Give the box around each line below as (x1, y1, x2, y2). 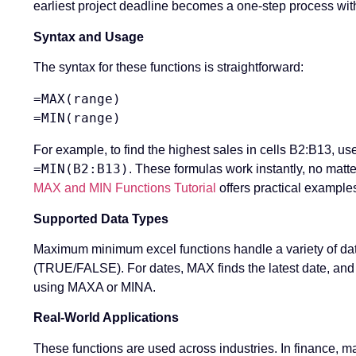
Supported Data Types (33, 211, 168, 226)
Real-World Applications (33, 311, 179, 325)
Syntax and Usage (33, 29, 144, 44)
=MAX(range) (33, 91, 121, 107)
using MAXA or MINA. (33, 280, 156, 294)
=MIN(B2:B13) (33, 161, 129, 177)
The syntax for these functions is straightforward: (33, 60, 304, 75)
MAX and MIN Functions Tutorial (33, 181, 216, 195)
